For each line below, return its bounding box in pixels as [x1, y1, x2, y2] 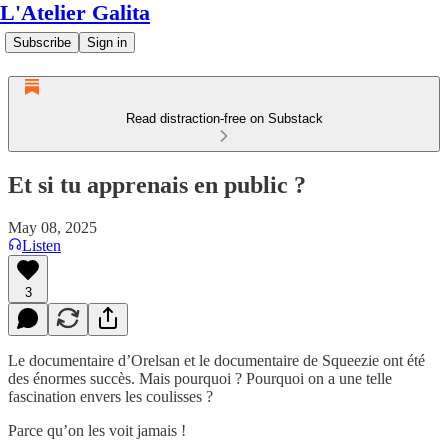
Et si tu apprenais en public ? [8, 171, 306, 198]
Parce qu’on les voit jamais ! [8, 421, 186, 439]
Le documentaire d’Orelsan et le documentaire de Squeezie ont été [8, 351, 425, 369]
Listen [22, 236, 61, 254]
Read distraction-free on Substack [125, 111, 323, 126]
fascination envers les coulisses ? [8, 387, 213, 405]
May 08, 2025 [8, 218, 97, 236]
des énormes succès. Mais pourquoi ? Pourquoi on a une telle [8, 369, 392, 387]
